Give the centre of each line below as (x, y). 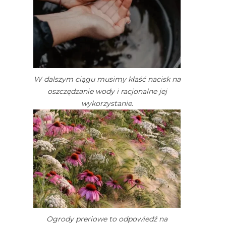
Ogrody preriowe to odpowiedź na (107, 219)
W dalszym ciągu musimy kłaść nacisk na (107, 79)
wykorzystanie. (107, 103)
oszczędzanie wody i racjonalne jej (107, 91)
